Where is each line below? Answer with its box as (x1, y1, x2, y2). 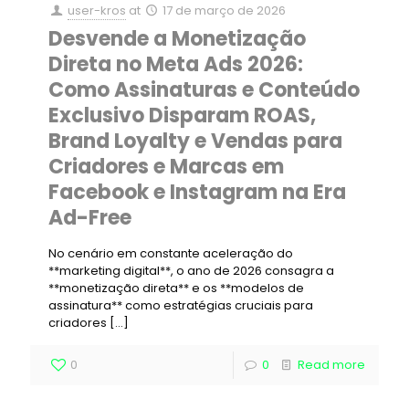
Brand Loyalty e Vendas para (48, 127, 342, 155)
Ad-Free (48, 204, 131, 232)
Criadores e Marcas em (48, 152, 284, 181)
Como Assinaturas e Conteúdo (48, 76, 360, 104)
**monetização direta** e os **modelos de (48, 279, 304, 297)
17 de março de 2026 (163, 2, 287, 19)
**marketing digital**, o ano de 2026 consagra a (48, 262, 334, 279)
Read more (298, 356, 365, 373)
